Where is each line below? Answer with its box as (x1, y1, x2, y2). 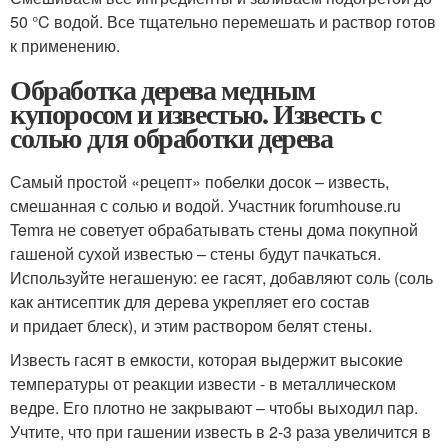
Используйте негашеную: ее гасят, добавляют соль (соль (10, 266, 433, 289)
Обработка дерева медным (10, 69, 315, 110)
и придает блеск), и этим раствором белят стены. (10, 314, 372, 337)
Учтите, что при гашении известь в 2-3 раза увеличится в (10, 420, 431, 443)
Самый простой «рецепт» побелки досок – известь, (10, 170, 389, 193)
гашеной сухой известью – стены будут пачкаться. (10, 242, 381, 265)
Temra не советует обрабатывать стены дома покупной (10, 218, 418, 241)
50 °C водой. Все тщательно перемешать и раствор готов (10, 10, 436, 33)
